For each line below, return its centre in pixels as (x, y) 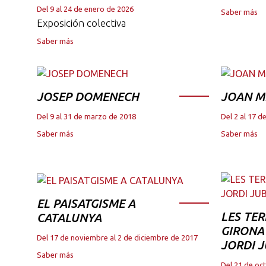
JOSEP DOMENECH (88, 97)
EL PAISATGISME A (86, 204)
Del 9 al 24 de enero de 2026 (85, 9)
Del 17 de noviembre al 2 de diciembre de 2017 (117, 238)
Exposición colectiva (81, 23)
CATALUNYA (69, 218)
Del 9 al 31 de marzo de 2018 (86, 117)
